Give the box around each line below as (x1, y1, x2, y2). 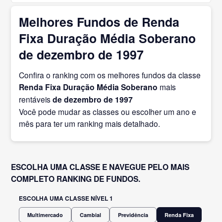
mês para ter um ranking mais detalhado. (19, 117, 161, 129)
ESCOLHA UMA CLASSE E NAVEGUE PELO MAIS (11, 161, 190, 172)
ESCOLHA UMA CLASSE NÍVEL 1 (19, 193, 113, 203)
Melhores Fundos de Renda (19, 12, 180, 31)
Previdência (118, 211, 149, 219)
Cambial (80, 211, 102, 219)
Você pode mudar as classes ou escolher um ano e (19, 106, 197, 117)
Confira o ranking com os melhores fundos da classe (19, 69, 201, 80)
